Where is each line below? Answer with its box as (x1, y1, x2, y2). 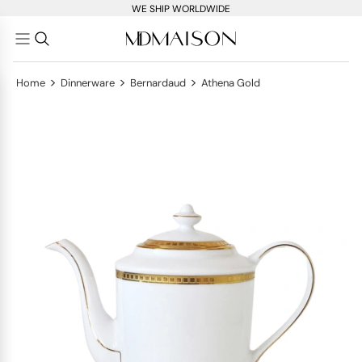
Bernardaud (130, 76, 186, 90)
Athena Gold (201, 76, 260, 90)
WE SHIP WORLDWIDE (132, 2, 230, 15)
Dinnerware (61, 76, 115, 90)
